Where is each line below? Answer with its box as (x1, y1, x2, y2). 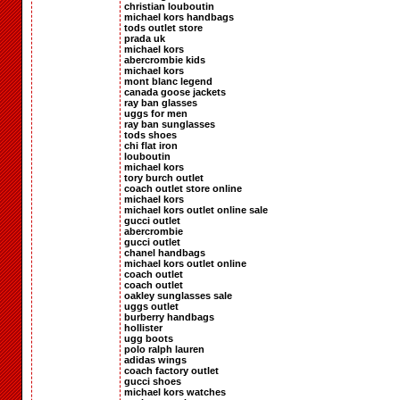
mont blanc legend (124, 75, 212, 87)
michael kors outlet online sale (124, 204, 268, 215)
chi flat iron (124, 139, 178, 151)
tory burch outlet (124, 171, 204, 183)
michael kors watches (124, 386, 226, 397)
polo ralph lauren (124, 343, 204, 354)
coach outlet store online (124, 182, 242, 194)
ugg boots (124, 332, 173, 344)
